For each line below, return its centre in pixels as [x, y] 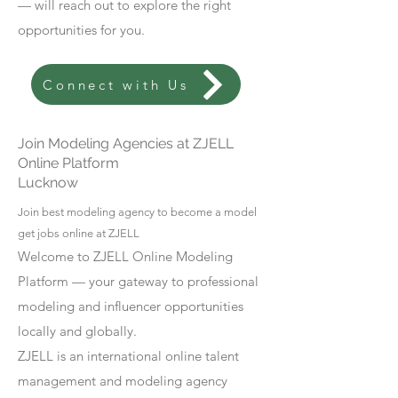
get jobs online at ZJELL [79, 233]
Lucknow [48, 183]
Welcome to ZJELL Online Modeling [125, 256]
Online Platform [68, 163]
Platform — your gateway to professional [138, 281]
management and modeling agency [123, 381]
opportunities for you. [81, 30]
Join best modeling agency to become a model [137, 212]
